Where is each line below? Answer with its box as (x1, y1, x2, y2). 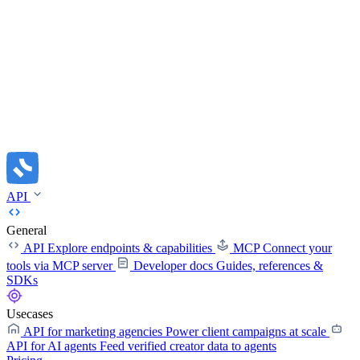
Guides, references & (216, 259, 323, 272)
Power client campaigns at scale (166, 325, 326, 338)
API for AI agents (6, 339, 96, 353)
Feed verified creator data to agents (100, 339, 276, 353)
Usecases (6, 307, 53, 321)
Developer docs (133, 259, 213, 272)
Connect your (263, 241, 332, 255)
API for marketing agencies (23, 325, 162, 338)
